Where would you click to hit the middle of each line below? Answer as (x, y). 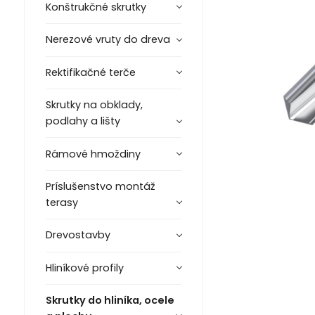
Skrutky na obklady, (94, 105)
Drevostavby (78, 235)
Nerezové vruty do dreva (108, 40)
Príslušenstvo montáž (100, 186)
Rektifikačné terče (90, 72)
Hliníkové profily (84, 268)
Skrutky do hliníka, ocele (110, 301)
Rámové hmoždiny (93, 154)
